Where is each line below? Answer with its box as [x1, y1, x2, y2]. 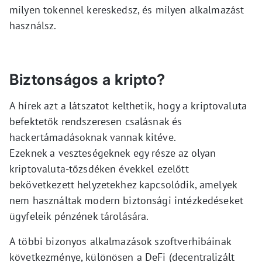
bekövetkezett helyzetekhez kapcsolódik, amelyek [9, 177, 237, 191]
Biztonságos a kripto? [9, 70, 166, 88]
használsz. [9, 18, 57, 32]
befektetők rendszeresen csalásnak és [9, 114, 182, 128]
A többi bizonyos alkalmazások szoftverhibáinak [9, 234, 231, 248]
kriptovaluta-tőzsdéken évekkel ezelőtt [9, 161, 189, 175]
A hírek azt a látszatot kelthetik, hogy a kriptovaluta [9, 98, 247, 112]
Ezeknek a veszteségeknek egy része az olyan [9, 146, 216, 160]
